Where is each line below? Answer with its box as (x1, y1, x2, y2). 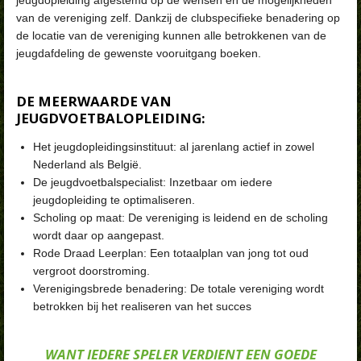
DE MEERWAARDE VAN (16, 91, 172, 110)
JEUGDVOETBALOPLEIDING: (16, 108, 205, 127)
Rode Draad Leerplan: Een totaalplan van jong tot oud (33, 246, 309, 259)
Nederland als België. (33, 157, 142, 171)
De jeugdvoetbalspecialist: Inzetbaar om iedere (33, 175, 272, 189)
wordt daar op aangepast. (33, 228, 164, 242)
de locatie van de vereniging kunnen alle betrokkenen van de (16, 28, 326, 42)
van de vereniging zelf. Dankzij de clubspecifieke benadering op (16, 10, 340, 24)
